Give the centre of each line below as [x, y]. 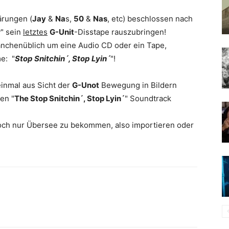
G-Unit [62, 32]
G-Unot [86, 85]
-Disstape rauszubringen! [120, 32]
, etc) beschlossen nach [150, 19]
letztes [35, 32]
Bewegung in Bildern [138, 85]
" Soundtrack [148, 98]
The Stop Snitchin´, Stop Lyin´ [70, 98]
